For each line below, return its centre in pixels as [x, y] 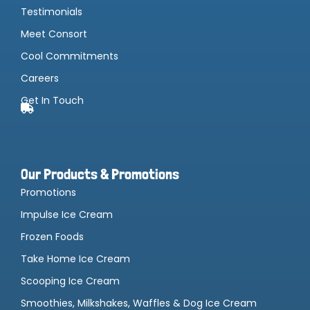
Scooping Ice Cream [70, 281]
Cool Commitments [70, 56]
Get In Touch [52, 100]
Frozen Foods [52, 236]
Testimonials [52, 11]
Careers [40, 78]
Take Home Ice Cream [75, 258]
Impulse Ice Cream [67, 214]
